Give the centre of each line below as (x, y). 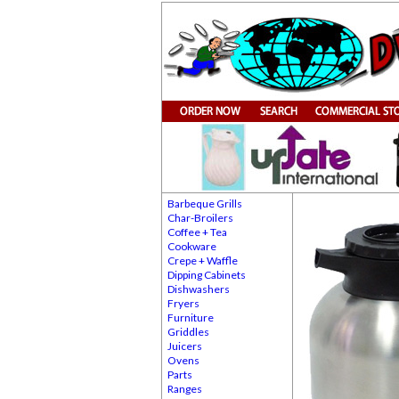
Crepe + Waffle (203, 261)
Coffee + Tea (197, 232)
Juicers (185, 346)
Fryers (183, 303)
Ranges (185, 389)
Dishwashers (199, 289)
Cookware (192, 246)
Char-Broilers (200, 218)
